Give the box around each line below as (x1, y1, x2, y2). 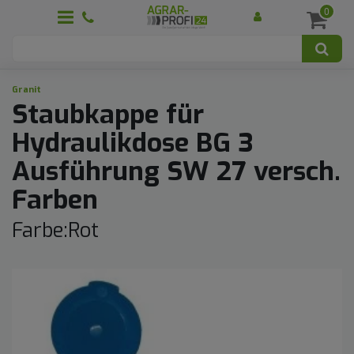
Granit (12, 84, 41, 96)
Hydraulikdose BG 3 (12, 125, 254, 160)
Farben (12, 182, 98, 217)
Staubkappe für (12, 96, 204, 132)
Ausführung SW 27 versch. (12, 153, 341, 189)
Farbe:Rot (12, 217, 99, 243)
